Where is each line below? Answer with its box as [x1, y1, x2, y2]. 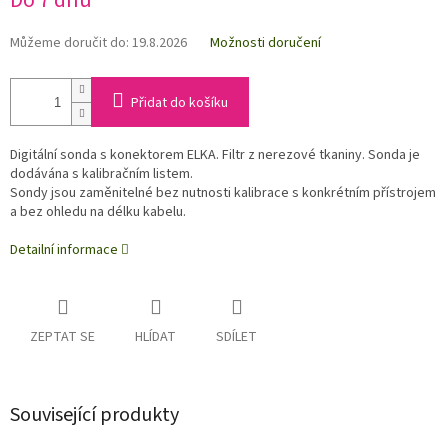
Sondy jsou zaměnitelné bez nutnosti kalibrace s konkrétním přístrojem [10, 183, 436, 204]
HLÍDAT [135, 327, 176, 348]
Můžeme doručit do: [10, 33, 129, 54]
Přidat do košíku [131, 93, 228, 114]
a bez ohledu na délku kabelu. [10, 202, 186, 223]
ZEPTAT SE [30, 327, 95, 348]
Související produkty [10, 401, 179, 430]
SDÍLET [216, 327, 257, 348]
